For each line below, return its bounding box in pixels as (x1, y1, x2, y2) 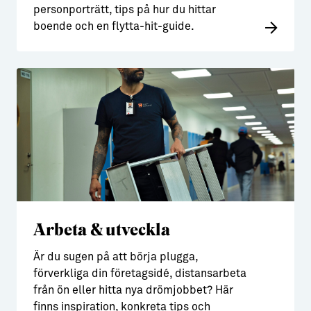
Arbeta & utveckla (33, 219, 170, 239)
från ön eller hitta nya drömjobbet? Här (33, 285, 233, 296)
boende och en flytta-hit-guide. (33, 21, 194, 32)
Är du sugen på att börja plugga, (33, 251, 198, 262)
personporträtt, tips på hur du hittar (33, 4, 216, 15)
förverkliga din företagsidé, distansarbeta (33, 268, 246, 279)
